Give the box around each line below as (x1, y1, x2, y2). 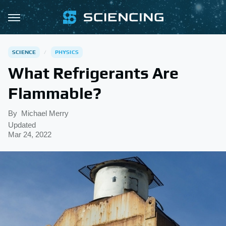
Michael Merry (21, 109, 69, 118)
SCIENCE (12, 49, 36, 55)
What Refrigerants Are (8, 64, 179, 82)
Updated (8, 121, 36, 129)
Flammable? (8, 84, 101, 102)
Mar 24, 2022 (8, 130, 51, 139)
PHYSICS (54, 49, 79, 55)
